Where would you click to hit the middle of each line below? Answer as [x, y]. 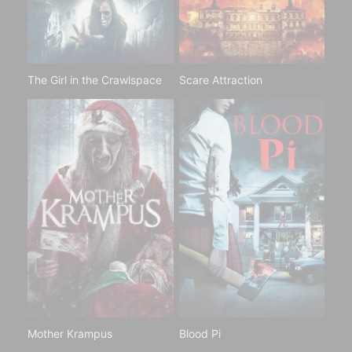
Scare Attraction [220, 80]
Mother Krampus [70, 334]
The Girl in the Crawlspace [95, 80]
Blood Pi [200, 334]
